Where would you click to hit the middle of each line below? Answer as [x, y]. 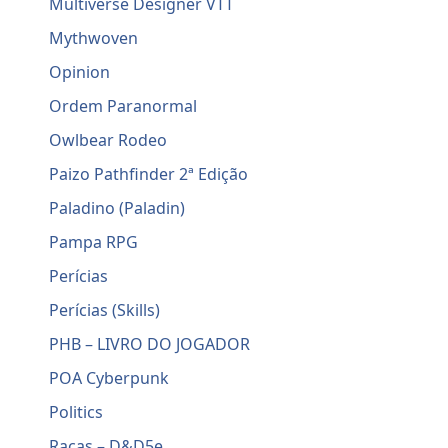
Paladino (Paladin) [117, 208]
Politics [76, 412]
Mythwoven [94, 38]
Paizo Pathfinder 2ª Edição [149, 174]
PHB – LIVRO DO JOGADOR [150, 344]
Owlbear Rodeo [108, 140]
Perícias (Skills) [105, 310]
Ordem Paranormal [123, 106]
